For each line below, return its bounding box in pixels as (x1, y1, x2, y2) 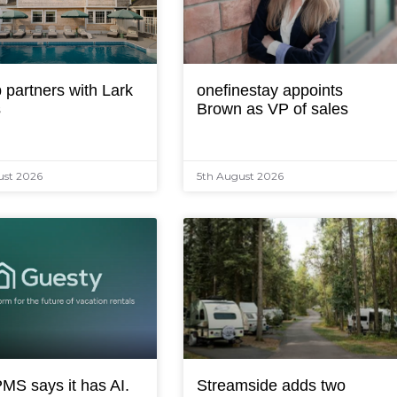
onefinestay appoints (196, 82, 343, 100)
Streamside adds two (196, 377, 346, 395)
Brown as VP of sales (196, 100, 348, 119)
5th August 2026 (196, 169, 284, 183)
